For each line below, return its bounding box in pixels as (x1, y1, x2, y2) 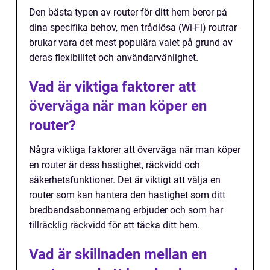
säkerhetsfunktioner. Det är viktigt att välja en (29, 174, 221, 186)
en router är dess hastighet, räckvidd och (29, 159, 200, 171)
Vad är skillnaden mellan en (29, 245, 207, 263)
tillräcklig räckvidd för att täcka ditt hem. (29, 219, 200, 231)
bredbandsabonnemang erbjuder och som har (29, 204, 223, 216)
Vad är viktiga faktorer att (29, 78, 196, 95)
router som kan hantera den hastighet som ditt (29, 189, 225, 201)
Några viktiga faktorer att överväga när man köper (29, 143, 240, 155)
